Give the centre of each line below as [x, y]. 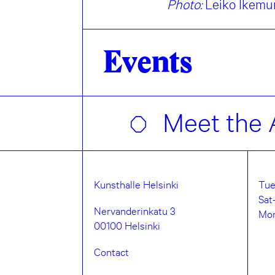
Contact [111, 252]
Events [147, 63]
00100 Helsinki [127, 225]
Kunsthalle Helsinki [136, 184]
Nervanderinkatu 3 [134, 211]
